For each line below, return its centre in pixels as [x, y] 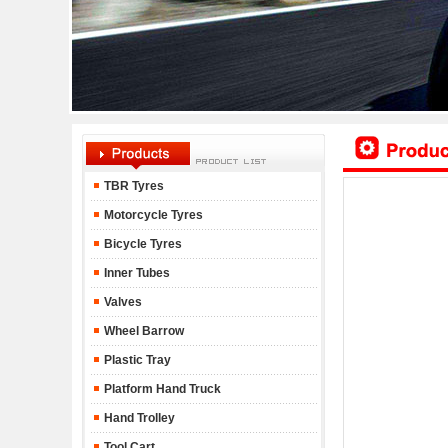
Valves [121, 302]
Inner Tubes [135, 273]
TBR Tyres [133, 186]
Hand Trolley [137, 418]
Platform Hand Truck [160, 389]
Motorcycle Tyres [151, 215]
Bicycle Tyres [141, 244]
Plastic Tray [135, 360]
